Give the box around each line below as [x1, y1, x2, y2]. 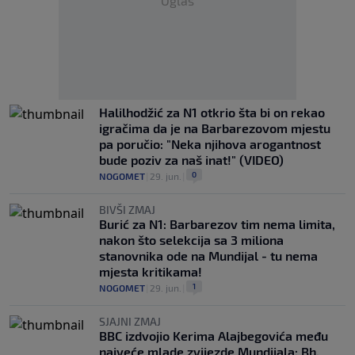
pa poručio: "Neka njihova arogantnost [99, 136, 321, 151]
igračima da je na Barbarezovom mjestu [99, 120, 330, 136]
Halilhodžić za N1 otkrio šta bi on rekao [99, 105, 325, 120]
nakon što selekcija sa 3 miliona [99, 232, 284, 247]
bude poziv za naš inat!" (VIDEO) [99, 152, 284, 167]
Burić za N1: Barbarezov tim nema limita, [99, 216, 335, 231]
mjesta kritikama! [99, 264, 202, 279]
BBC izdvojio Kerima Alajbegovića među [99, 328, 328, 343]
